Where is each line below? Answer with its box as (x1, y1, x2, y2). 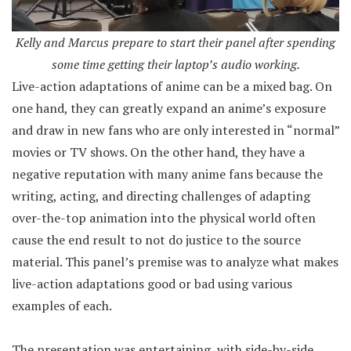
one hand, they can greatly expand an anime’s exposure (12, 100, 326, 118)
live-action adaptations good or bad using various (12, 275, 292, 293)
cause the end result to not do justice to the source (12, 231, 301, 249)
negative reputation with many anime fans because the (12, 165, 323, 183)
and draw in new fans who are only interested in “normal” (12, 121, 339, 139)
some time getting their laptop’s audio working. (51, 56, 300, 74)
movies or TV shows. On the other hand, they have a (12, 143, 305, 161)
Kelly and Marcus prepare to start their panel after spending (16, 34, 335, 52)
